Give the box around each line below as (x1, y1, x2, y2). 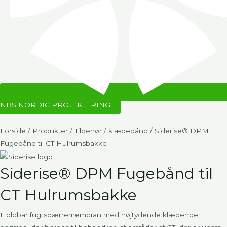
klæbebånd (108, 126, 148, 135)
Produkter (32, 126, 68, 135)
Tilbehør (74, 126, 102, 135)
